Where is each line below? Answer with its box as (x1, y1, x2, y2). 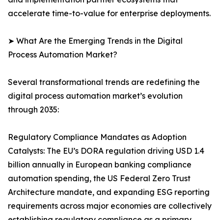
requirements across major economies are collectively (8, 201, 212, 211)
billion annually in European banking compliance (8, 160, 192, 170)
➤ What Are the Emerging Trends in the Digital (8, 36, 183, 46)
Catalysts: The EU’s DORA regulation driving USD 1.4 (8, 146, 204, 156)
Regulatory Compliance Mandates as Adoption (8, 132, 187, 142)
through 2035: (8, 105, 59, 115)
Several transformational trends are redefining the (8, 77, 200, 87)
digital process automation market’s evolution (8, 91, 183, 101)
